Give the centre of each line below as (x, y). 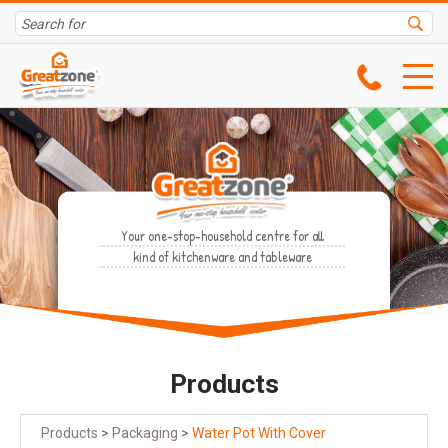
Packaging (145, 433)
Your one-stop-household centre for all (222, 235)
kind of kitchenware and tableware (222, 256)
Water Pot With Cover (259, 433)
